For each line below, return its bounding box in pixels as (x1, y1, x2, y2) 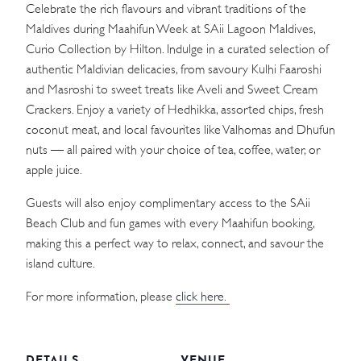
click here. (176, 288, 230, 304)
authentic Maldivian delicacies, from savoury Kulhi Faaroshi (26, 61, 322, 77)
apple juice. (26, 162, 82, 177)
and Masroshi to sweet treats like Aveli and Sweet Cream (26, 81, 317, 97)
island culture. (26, 255, 95, 271)
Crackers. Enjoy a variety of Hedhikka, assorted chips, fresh (26, 102, 324, 117)
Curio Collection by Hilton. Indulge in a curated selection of (26, 41, 329, 56)
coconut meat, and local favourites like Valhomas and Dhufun (26, 122, 335, 137)
